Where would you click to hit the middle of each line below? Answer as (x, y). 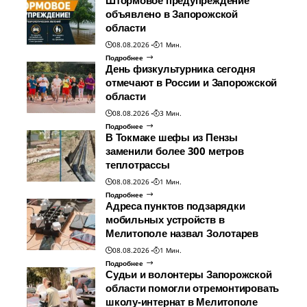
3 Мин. (170, 113)
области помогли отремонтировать (193, 288)
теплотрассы (138, 165)
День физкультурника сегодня (181, 69)
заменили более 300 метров (175, 151)
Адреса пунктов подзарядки (175, 206)
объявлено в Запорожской (172, 14)
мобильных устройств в (165, 220)
